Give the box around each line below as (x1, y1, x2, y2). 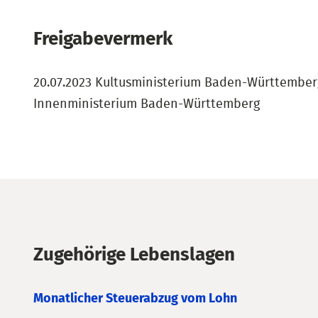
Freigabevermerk (33, 30, 172, 48)
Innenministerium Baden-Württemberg (33, 98, 260, 111)
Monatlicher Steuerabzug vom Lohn (33, 292, 237, 305)
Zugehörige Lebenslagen (33, 246, 235, 264)
